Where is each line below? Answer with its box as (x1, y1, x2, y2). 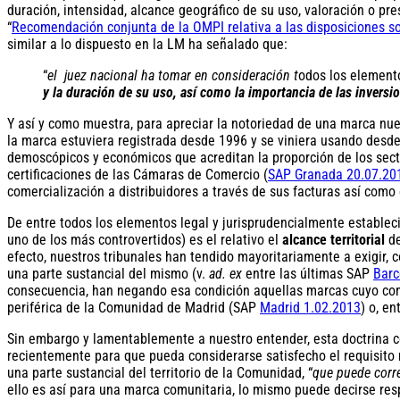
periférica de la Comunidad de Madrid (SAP (7, 298, 260, 316)
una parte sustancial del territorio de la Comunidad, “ (7, 363, 312, 381)
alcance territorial (282, 230, 385, 248)
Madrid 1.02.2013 (260, 298, 361, 316)
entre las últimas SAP (246, 264, 373, 282)
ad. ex (209, 264, 246, 282)
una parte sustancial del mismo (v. (7, 264, 209, 282)
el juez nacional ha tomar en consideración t (47, 66, 298, 84)
